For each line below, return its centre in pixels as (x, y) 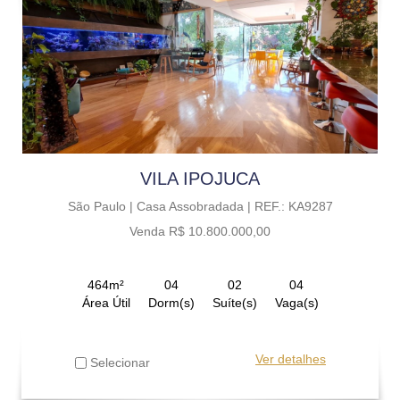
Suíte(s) (234, 302)
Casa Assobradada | (195, 206)
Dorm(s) (171, 302)
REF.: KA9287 (293, 206)
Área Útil (106, 302)
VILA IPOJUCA (200, 178)
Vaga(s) (296, 302)
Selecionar (118, 362)
